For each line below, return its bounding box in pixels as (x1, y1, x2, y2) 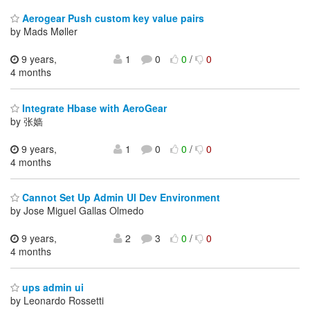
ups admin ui (19, 280, 84, 294)
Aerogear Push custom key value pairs (19, 11, 204, 26)
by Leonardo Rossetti (10, 293, 104, 307)
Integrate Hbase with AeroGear (19, 100, 167, 115)
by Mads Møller (10, 24, 77, 39)
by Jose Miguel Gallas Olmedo (10, 203, 144, 218)
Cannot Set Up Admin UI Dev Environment (19, 190, 220, 205)
